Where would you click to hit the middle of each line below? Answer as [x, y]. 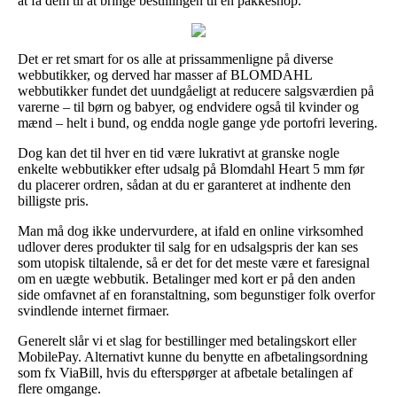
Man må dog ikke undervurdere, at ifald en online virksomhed [191, 230]
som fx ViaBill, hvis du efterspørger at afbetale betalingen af [185, 372]
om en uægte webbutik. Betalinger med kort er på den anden [187, 278]
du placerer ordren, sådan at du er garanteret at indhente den [184, 184]
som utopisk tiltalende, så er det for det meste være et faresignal [194, 262]
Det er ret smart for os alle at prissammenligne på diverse [175, 58]
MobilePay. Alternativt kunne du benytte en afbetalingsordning [193, 356]
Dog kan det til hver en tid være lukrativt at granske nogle [179, 152]
